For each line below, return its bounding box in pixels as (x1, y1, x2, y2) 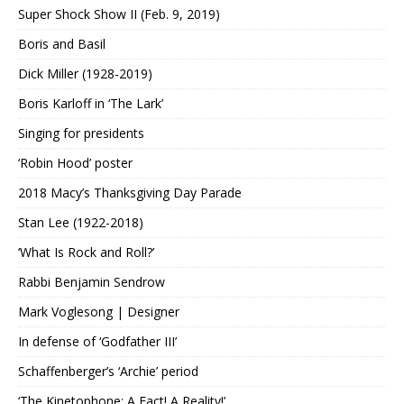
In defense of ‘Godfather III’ (18, 333, 177, 351)
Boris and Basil (18, 35, 106, 53)
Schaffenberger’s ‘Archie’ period (18, 363, 198, 381)
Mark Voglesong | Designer (18, 303, 179, 321)
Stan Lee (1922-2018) (18, 214, 143, 232)
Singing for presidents (18, 124, 144, 142)
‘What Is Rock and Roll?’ (18, 243, 154, 262)
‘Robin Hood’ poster (18, 154, 133, 172)
